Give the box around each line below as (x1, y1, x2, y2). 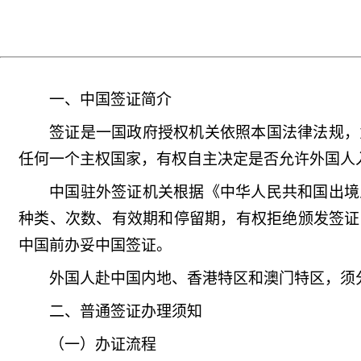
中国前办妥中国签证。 (19, 237, 172, 254)
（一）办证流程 (49, 336, 156, 353)
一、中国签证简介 (49, 91, 172, 108)
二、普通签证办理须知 (49, 303, 202, 320)
